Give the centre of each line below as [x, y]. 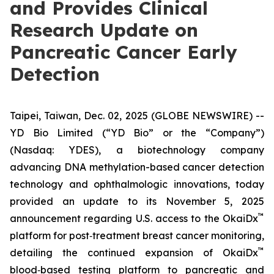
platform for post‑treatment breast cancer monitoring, [137, 235]
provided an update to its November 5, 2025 [137, 201]
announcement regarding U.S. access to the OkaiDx [134, 218]
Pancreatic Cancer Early [124, 52]
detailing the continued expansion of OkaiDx [134, 253]
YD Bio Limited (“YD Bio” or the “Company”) [137, 133]
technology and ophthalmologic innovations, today [137, 184]
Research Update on [104, 30]
